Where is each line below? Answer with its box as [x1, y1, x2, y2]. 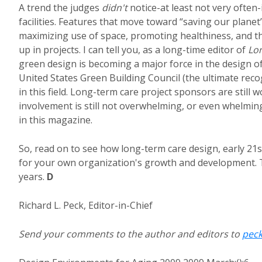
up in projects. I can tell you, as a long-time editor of [19, 43, 248, 56]
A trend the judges [19, 1, 102, 14]
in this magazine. [19, 113, 92, 126]
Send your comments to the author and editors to [19, 227, 242, 240]
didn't [102, 1, 127, 14]
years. [19, 170, 47, 183]
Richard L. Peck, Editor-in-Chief [19, 199, 153, 212]
